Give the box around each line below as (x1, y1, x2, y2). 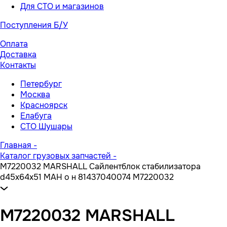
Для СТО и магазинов (20, 1, 104, 12)
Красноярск (20, 100, 67, 110)
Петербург (20, 79, 62, 89)
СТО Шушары (20, 121, 72, 132)
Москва (20, 89, 50, 100)
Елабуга (20, 110, 52, 121)
